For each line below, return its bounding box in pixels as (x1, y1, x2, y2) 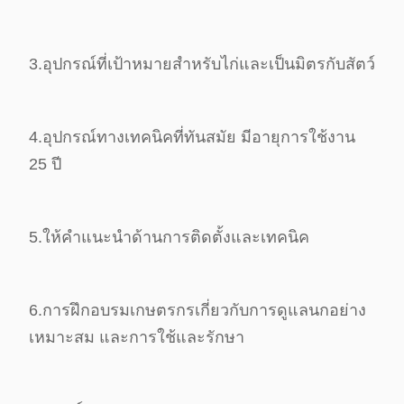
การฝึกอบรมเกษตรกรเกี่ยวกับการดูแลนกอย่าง (42, 300, 366, 319)
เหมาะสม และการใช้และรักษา (29, 327, 244, 346)
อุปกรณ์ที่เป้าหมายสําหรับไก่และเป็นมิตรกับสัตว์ (42, 54, 375, 73)
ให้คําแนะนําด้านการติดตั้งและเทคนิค (42, 227, 309, 246)
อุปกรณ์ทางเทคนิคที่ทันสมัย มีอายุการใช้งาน (42, 127, 355, 146)
